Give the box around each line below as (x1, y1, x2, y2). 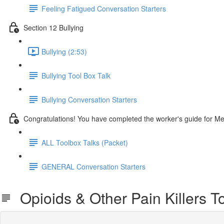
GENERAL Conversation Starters (41, 161, 145, 171)
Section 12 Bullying (23, 22, 83, 32)
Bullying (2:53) (41, 46, 87, 56)
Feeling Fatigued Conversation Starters (41, 3, 166, 13)
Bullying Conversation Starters (41, 94, 137, 104)
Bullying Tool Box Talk (41, 70, 110, 80)
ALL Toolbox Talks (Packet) (41, 137, 128, 147)
